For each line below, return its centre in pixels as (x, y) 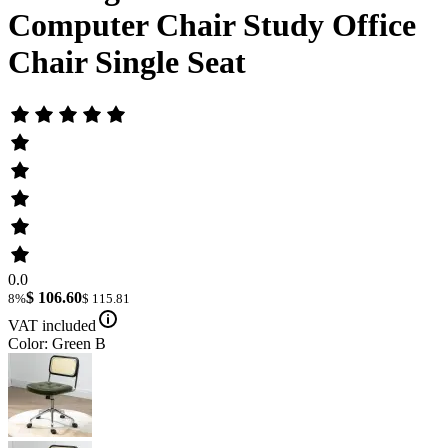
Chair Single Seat (127, 62)
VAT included (52, 325)
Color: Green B (57, 343)
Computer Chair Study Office (212, 25)
